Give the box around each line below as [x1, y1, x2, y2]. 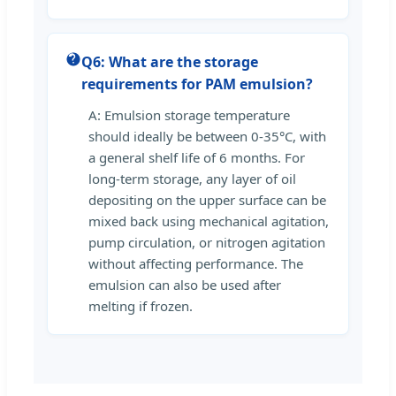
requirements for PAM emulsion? [81, 73, 313, 94]
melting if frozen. [88, 296, 193, 315]
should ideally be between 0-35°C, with [88, 126, 326, 145]
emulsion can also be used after [88, 275, 281, 293]
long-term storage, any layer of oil [88, 169, 296, 187]
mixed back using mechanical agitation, [88, 211, 329, 230]
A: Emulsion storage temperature [88, 105, 290, 124]
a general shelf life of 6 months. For [88, 148, 305, 166]
